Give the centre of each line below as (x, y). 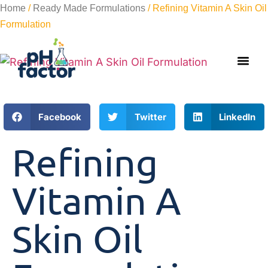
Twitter (150, 117)
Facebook (60, 117)
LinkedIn (237, 117)
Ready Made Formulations (89, 8)
